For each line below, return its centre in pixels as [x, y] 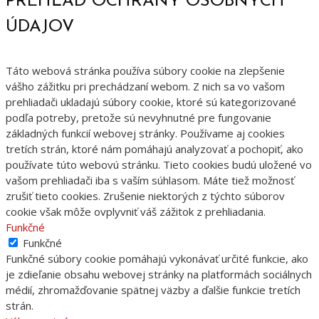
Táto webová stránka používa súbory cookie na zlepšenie [145, 71]
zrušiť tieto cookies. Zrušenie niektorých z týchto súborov [145, 196]
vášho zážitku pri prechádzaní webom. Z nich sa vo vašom [145, 87]
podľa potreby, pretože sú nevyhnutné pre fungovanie [138, 118]
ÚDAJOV [40, 27]
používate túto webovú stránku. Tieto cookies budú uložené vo [159, 165]
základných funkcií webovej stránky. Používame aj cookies [145, 134]
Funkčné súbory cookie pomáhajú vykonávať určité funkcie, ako [157, 259]
